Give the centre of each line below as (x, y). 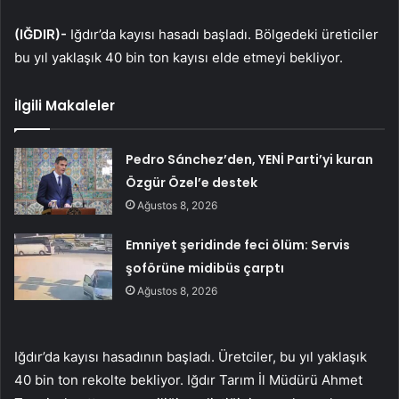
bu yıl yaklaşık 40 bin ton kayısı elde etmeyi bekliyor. (179, 58)
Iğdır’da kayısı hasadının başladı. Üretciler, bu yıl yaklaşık (191, 357)
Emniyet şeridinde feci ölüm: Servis (238, 245)
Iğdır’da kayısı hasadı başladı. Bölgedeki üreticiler (224, 35)
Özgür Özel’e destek (192, 183)
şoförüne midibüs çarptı (205, 269)
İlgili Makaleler (65, 106)
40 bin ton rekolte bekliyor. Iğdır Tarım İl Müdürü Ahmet (188, 380)
